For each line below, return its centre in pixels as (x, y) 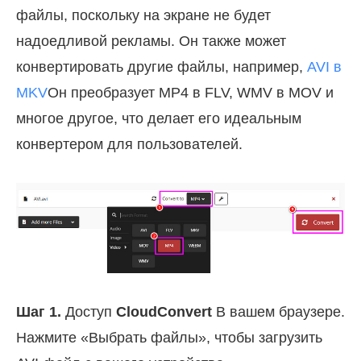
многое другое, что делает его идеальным (159, 118)
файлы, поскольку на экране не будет (143, 15)
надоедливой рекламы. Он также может (151, 41)
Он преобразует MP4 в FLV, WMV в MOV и (191, 92)
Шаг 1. (39, 311)
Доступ (89, 311)
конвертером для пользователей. (129, 144)
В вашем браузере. (278, 311)
